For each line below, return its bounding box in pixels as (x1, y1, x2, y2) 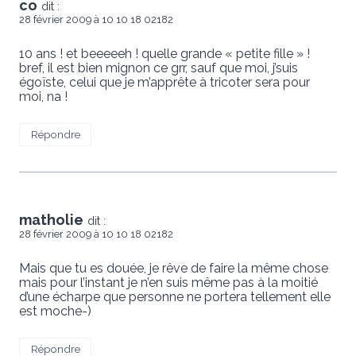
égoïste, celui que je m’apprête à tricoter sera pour (19, 75, 310, 91)
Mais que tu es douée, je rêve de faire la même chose (19, 260, 328, 276)
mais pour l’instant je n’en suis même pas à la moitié (19, 274, 318, 290)
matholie (19, 211, 83, 228)
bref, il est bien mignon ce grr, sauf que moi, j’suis (19, 60, 298, 76)
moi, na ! (19, 89, 68, 105)
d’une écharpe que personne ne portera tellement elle (19, 288, 331, 304)
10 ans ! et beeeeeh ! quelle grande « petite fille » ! (19, 46, 310, 62)
